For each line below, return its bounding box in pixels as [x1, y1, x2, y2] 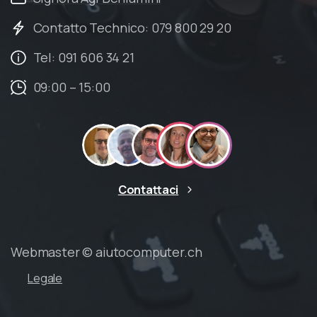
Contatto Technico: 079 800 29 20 [33, 19, 231, 37]
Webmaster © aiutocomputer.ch [11, 243, 202, 261]
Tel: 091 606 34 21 [33, 49, 134, 67]
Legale [28, 270, 63, 287]
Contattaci [117, 182, 179, 198]
